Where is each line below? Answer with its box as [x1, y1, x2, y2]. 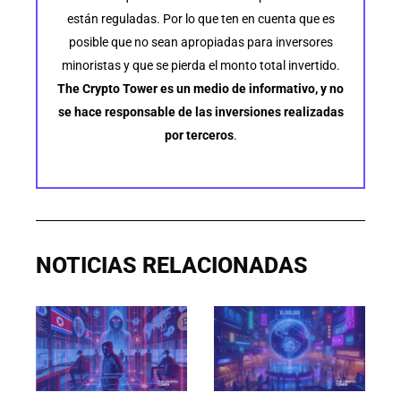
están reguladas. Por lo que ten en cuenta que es [66, 12, 335, 27]
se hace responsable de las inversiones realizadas [57, 105, 344, 120]
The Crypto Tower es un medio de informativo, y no [57, 81, 344, 97]
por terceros [164, 128, 234, 143]
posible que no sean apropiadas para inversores [68, 35, 333, 50]
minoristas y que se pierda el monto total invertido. [61, 58, 340, 73]
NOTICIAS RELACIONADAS [36, 252, 308, 278]
